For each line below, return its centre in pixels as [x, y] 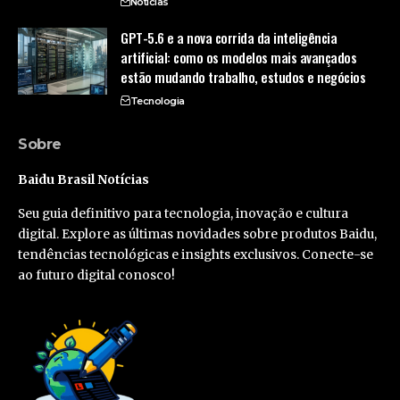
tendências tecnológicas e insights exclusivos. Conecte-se [196, 254]
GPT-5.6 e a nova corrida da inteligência [229, 37]
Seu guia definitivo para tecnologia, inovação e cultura [183, 213]
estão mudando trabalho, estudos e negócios [243, 76]
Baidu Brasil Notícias [83, 179]
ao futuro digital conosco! [96, 275]
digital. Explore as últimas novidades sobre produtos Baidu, [197, 233]
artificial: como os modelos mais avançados [239, 57]
